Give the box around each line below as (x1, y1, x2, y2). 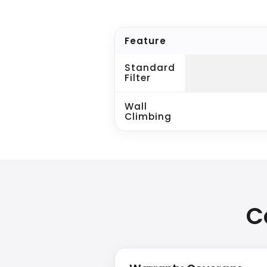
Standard (125, 61, 175, 74)
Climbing (125, 110, 172, 123)
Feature (125, 35, 166, 48)
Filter (125, 72, 151, 85)
